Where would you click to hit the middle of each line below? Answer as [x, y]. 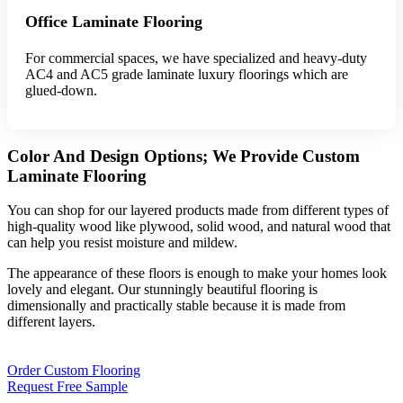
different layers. [51, 322]
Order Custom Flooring [74, 371]
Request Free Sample [67, 387]
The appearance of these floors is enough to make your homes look [197, 273]
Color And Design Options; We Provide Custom [184, 156]
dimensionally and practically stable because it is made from [176, 306]
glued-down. [61, 90]
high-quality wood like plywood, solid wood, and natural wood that [199, 227]
